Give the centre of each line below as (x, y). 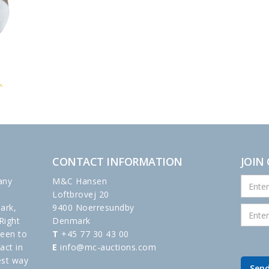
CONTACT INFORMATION (117, 162)
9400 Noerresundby (93, 207)
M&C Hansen (80, 181)
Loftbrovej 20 (81, 194)
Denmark (71, 221)
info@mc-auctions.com (107, 247)
